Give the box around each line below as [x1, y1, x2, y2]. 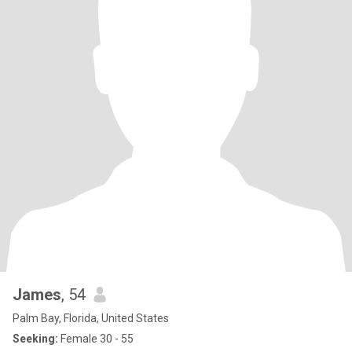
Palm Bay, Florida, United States [13, 312, 169, 324]
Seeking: [13, 332, 58, 345]
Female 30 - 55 [58, 332, 134, 345]
